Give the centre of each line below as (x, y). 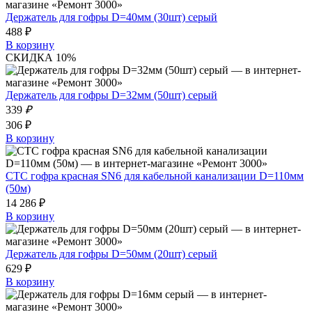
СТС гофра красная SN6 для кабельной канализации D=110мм (155, 175)
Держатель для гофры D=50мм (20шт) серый (111, 253)
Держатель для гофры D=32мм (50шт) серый (111, 95)
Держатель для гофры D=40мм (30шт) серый (111, 17)
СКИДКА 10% (41, 57)
